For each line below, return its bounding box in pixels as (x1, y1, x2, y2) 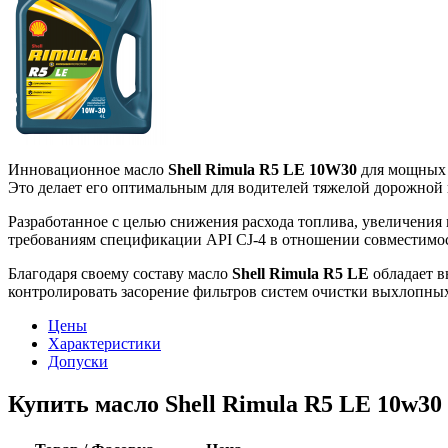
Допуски (48, 352, 108, 370)
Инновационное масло (8, 160, 168, 178)
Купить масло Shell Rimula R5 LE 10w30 (8, 390, 442, 417)
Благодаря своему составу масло (8, 264, 232, 282)
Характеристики (48, 334, 161, 352)
